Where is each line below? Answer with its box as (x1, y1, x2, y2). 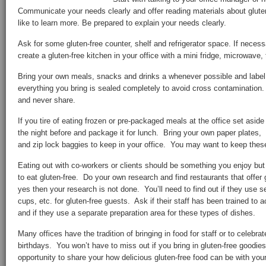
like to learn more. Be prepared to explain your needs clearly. (18, 18, 226, 27)
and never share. (18, 96, 75, 104)
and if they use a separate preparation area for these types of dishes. (18, 208, 255, 217)
